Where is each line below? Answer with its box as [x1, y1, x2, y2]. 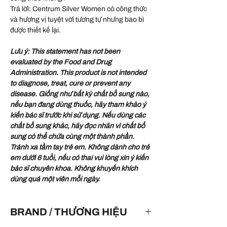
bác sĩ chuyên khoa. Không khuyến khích [10, 165, 138, 173]
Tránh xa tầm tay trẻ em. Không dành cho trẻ [10, 143, 149, 152]
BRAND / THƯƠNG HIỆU [10, 206, 127, 218]
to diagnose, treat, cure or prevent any [10, 80, 130, 88]
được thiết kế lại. [10, 26, 61, 34]
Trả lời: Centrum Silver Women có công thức [10, 5, 147, 13]
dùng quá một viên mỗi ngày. [10, 175, 100, 183]
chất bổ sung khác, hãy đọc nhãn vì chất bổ [10, 122, 145, 130]
